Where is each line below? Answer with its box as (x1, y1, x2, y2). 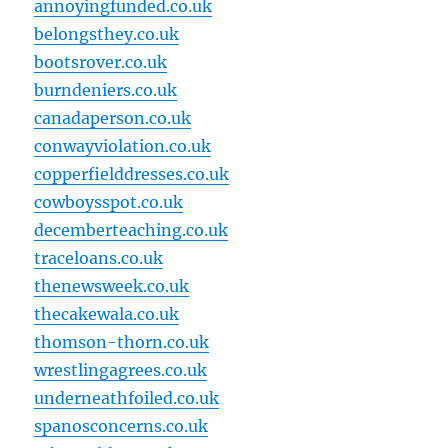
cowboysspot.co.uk (34, 192, 184, 212)
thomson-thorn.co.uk (34, 332, 210, 352)
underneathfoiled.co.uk (34, 388, 220, 408)
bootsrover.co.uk (34, 52, 168, 72)
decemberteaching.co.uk (34, 220, 229, 240)
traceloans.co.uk (34, 248, 164, 268)
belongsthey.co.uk (34, 24, 180, 44)
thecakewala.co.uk (34, 304, 180, 324)
